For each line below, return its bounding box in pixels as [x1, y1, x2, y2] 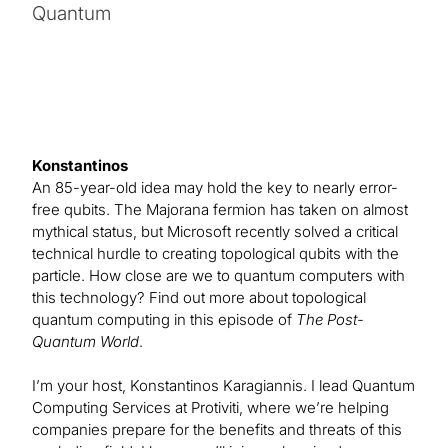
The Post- [296, 310, 364, 330]
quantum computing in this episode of [32, 310, 296, 330]
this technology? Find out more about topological [32, 288, 366, 308]
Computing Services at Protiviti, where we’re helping [32, 398, 389, 418]
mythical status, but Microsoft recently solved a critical [32, 222, 398, 242]
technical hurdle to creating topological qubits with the [32, 244, 399, 264]
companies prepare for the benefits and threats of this [32, 420, 402, 440]
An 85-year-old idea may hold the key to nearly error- [32, 178, 398, 198]
